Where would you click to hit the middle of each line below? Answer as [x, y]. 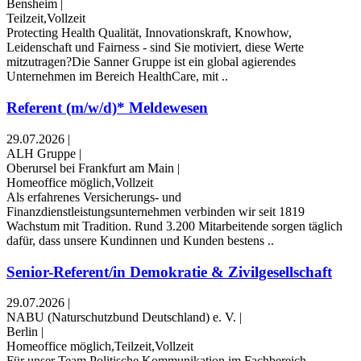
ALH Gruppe [41, 153]
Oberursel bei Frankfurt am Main [90, 168]
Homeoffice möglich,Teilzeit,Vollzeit [100, 346]
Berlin [22, 332]
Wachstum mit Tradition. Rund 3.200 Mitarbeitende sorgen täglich [174, 226]
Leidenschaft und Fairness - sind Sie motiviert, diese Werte [155, 48]
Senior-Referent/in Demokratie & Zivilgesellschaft [169, 272]
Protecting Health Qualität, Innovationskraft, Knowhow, [149, 33]
